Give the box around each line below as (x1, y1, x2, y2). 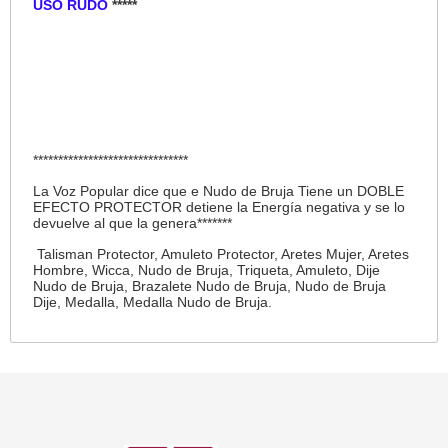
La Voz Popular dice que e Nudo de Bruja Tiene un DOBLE (33, 183, 405, 200)
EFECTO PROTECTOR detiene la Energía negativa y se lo (33, 199, 406, 216)
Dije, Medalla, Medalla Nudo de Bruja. (33, 294, 273, 311)
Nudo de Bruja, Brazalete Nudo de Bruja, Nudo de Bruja (33, 278, 387, 295)
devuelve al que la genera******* (33, 215, 233, 232)
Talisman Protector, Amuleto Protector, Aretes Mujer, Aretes (33, 246, 410, 263)
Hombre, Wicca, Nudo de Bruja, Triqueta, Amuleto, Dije (33, 262, 381, 279)
